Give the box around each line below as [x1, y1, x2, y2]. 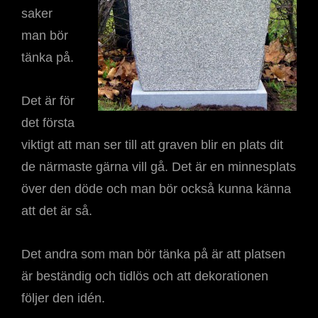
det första [21, 116, 75, 130]
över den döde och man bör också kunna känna [21, 182, 291, 196]
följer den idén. [21, 291, 105, 305]
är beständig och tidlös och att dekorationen [21, 269, 268, 283]
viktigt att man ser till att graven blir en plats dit [21, 138, 283, 152]
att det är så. [21, 204, 92, 218]
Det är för [21, 94, 75, 108]
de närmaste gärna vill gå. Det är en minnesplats [21, 160, 296, 174]
